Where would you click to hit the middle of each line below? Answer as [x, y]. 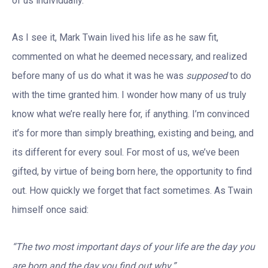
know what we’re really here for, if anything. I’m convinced [131, 114]
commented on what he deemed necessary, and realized [130, 57]
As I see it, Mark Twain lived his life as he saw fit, [115, 37]
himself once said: [50, 210]
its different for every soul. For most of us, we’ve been [126, 152]
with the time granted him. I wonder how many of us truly [129, 95]
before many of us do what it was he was [99, 76]
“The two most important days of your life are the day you [133, 247]
